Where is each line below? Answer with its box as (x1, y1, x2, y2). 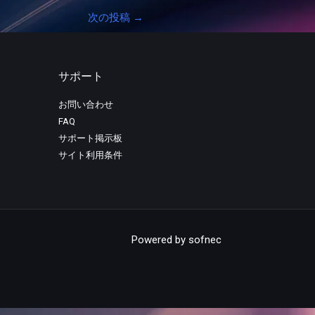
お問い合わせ (58, 98, 113, 110)
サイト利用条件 (58, 149, 122, 160)
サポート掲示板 (58, 132, 122, 143)
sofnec (188, 233, 221, 247)
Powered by (131, 233, 188, 247)
